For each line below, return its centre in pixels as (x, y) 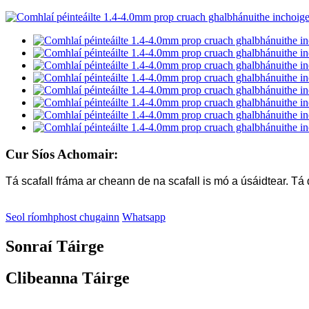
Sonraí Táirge (55, 246)
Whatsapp (144, 217)
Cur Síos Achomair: (62, 154)
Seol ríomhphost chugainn (62, 217)
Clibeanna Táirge (68, 278)
